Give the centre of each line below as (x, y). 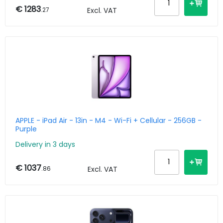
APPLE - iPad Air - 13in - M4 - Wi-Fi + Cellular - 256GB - (109, 120)
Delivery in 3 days (45, 144)
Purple (26, 129)
